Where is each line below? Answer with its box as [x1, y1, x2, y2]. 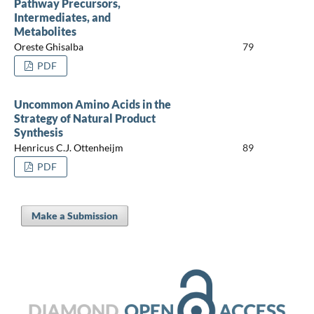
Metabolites [13, 24, 76, 38]
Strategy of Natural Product [13, 111, 156, 125]
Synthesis [13, 125, 63, 139]
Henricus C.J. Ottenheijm [13, 142, 123, 154]
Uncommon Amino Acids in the [13, 97, 171, 111]
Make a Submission [31, 209, 118, 221]
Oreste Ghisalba [13, 41, 83, 53]
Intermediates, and [13, 10, 111, 24]
